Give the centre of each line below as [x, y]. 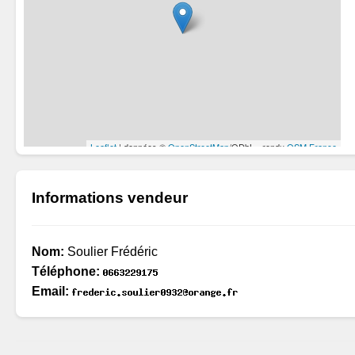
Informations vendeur [110, 198]
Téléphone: [66, 271]
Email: [50, 291]
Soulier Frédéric [111, 252]
